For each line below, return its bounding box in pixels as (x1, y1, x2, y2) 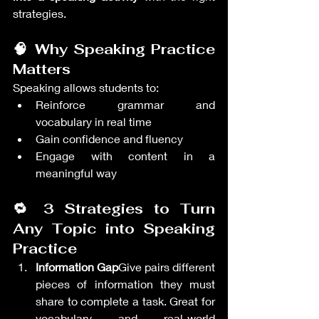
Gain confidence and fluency (36, 132, 183, 145)
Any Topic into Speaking (13, 219, 215, 238)
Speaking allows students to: (13, 80, 159, 94)
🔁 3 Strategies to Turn (13, 199, 215, 218)
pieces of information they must (36, 277, 215, 291)
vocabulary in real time (36, 115, 152, 128)
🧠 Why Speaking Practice (13, 40, 215, 58)
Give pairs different (118, 260, 215, 273)
